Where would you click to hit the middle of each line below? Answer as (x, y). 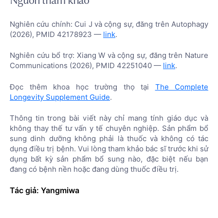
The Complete (182, 87)
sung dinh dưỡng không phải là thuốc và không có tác (109, 139)
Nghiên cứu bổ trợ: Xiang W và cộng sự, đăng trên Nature (109, 55)
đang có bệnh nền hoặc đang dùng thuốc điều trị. (94, 169)
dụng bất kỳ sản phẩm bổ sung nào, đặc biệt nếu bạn (109, 159)
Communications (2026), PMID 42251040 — (86, 66)
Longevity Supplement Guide (60, 97)
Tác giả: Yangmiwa (45, 190)
